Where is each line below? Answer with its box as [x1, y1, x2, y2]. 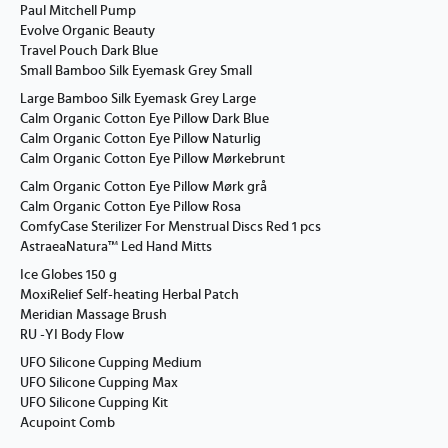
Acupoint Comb [20, 416, 115, 431]
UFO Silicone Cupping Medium [20, 356, 202, 371]
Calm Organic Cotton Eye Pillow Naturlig [20, 132, 261, 147]
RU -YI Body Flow [20, 328, 124, 343]
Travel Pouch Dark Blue [20, 44, 158, 59]
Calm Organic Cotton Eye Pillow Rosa [20, 200, 241, 215]
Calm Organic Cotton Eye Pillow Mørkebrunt [20, 152, 285, 167]
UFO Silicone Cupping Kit [20, 396, 168, 411]
